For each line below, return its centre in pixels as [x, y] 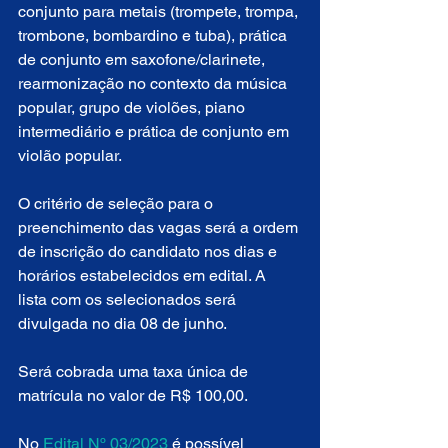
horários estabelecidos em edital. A [144, 276]
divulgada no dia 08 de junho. [122, 324]
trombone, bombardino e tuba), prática [154, 36]
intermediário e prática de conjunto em [155, 132]
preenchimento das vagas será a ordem [160, 228]
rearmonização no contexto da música [154, 84]
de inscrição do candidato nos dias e [149, 252]
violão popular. [70, 156]
